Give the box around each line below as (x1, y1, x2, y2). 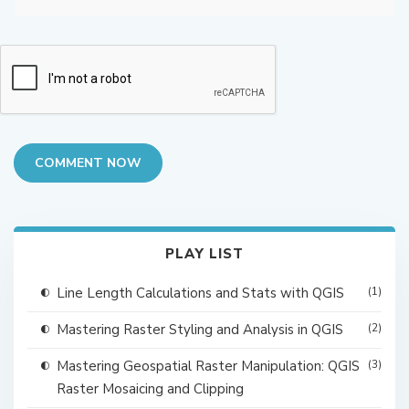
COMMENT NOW (35, 154, 142, 173)
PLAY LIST (165, 245, 244, 264)
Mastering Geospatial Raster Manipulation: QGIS (57, 357, 360, 376)
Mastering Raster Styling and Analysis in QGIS (57, 320, 343, 340)
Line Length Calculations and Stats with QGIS (57, 284, 344, 303)
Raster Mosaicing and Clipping (57, 380, 244, 399)
